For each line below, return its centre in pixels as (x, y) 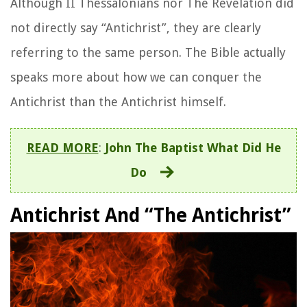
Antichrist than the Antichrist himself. (118, 102)
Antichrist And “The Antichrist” (150, 216)
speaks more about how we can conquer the (136, 77)
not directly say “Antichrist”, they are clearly (136, 28)
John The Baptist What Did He (193, 148)
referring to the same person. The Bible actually (148, 53)
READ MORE (62, 148)
